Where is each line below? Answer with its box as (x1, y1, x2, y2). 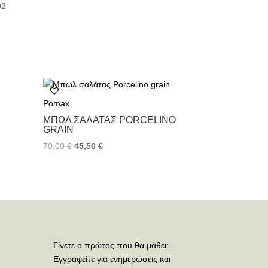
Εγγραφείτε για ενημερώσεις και (53, 254, 171, 264)
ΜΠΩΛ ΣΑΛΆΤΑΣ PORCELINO (43, 115, 176, 125)
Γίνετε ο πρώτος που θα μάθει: (53, 240, 169, 251)
